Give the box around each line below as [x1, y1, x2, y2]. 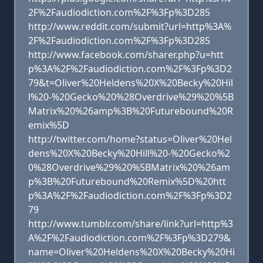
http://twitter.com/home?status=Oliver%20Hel [28, 133, 232, 146]
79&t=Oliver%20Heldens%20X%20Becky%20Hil [28, 76, 233, 89]
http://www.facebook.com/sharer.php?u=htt [28, 48, 224, 61]
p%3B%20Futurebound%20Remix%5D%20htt [28, 175, 226, 188]
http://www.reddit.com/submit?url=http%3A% [28, 20, 231, 33]
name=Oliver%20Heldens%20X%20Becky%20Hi [28, 245, 235, 258]
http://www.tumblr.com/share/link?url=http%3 [28, 217, 233, 230]
